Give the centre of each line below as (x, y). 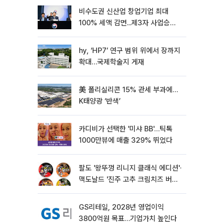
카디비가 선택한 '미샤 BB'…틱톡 (126, 129)
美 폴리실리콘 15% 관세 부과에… (128, 90)
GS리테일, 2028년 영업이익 (121, 207)
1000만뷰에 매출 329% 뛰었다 (126, 140)
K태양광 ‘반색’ (100, 101)
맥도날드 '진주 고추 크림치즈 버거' (129, 179)
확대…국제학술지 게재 (111, 62)
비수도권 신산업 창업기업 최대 (124, 11)
